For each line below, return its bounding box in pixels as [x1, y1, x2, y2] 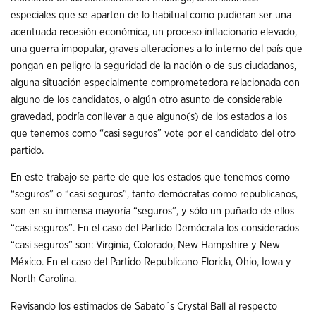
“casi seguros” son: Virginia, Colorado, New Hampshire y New [11, 240, 280, 251]
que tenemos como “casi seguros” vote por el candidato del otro [11, 128, 296, 139]
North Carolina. [11, 274, 76, 285]
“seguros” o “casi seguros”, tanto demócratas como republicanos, [11, 189, 298, 200]
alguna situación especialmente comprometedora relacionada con [11, 77, 300, 88]
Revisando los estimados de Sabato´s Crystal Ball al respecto [11, 300, 277, 312]
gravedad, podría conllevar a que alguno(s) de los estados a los [11, 111, 287, 122]
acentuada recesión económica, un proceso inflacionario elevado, [11, 26, 297, 37]
